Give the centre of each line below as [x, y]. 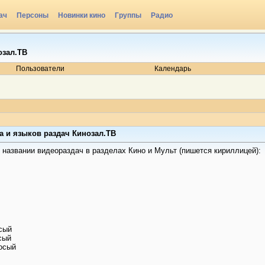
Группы [128, 15]
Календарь [173, 69]
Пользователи [40, 69]
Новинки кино [82, 15]
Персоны [33, 15]
